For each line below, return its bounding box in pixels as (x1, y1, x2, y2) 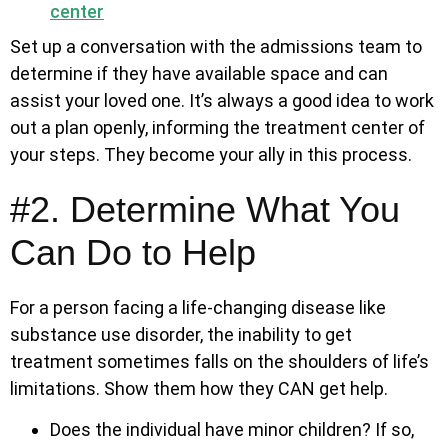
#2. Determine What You (10, 188, 400, 230)
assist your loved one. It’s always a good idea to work (10, 89, 434, 111)
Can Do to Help (10, 231, 256, 273)
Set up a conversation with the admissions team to (10, 35, 422, 57)
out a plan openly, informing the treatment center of (10, 116, 425, 138)
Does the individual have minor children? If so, (50, 419, 414, 440)
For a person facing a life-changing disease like (10, 296, 386, 318)
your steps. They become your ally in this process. (10, 143, 412, 165)
